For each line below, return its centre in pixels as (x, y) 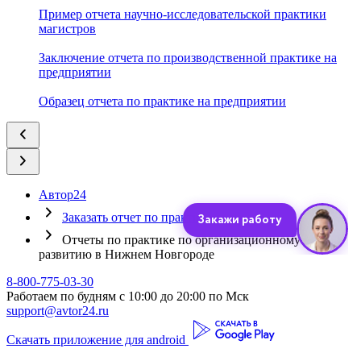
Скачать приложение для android (96, 339)
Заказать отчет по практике (137, 217)
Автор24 (62, 194)
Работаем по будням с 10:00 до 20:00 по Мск (128, 296)
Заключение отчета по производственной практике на (188, 57)
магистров (67, 28)
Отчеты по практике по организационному (181, 239)
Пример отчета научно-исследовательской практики (183, 14)
